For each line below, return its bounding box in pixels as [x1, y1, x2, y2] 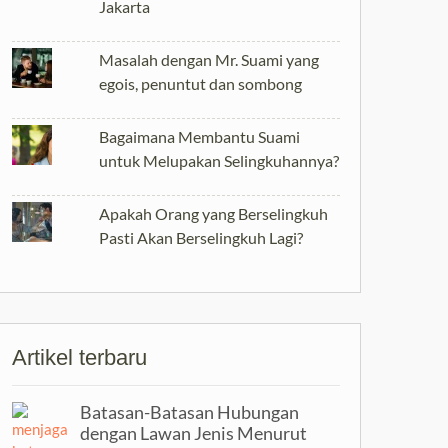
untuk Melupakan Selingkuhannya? [99, 151, 340, 170]
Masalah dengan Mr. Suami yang [99, 50, 320, 69]
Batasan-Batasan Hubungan [79, 401, 299, 423]
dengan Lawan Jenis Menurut [79, 422, 307, 444]
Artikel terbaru [12, 345, 147, 370]
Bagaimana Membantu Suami [99, 127, 301, 146]
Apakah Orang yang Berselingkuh [99, 204, 329, 223]
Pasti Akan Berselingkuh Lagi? [99, 228, 304, 247]
